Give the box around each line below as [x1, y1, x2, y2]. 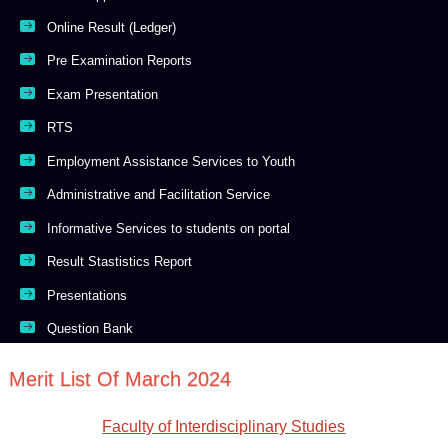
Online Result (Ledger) [47, 20, 177, 36]
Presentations [47, 287, 128, 303]
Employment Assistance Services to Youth [47, 153, 296, 169]
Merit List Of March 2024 [9, 368, 232, 391]
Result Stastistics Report [47, 254, 193, 270]
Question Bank [47, 320, 134, 336]
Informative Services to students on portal [47, 220, 291, 236]
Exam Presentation [47, 86, 159, 102]
